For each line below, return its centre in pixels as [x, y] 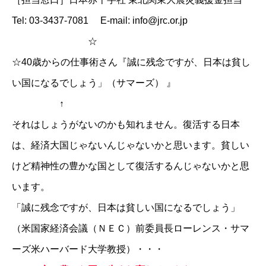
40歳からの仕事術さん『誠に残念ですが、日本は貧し [136, 62]
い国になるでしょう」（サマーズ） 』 [94, 83]
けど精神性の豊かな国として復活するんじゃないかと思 [131, 166]
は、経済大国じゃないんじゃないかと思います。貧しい [131, 145]
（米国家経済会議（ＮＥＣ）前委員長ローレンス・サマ [131, 228]
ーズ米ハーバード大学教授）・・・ [88, 249]
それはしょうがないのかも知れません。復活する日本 [126, 124]
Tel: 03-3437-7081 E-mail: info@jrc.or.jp [100, 20]
